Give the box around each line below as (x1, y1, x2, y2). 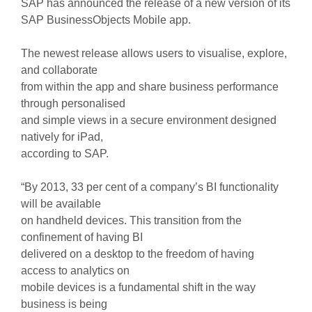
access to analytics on (20, 265, 130, 276)
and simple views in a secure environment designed (20, 114, 276, 126)
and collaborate (20, 64, 97, 76)
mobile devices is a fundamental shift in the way (20, 281, 256, 293)
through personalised (20, 97, 125, 109)
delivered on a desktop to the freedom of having (20, 248, 254, 260)
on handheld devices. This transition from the (20, 214, 242, 226)
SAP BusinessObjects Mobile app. (20, 14, 191, 26)
